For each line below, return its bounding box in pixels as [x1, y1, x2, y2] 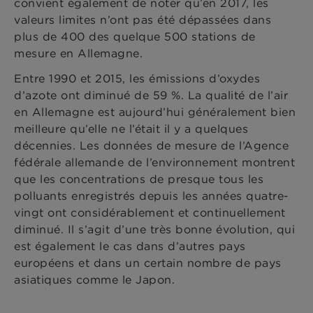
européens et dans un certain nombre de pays [14, 256, 282, 270]
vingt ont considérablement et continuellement [14, 205, 286, 220]
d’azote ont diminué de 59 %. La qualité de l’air [14, 88, 288, 103]
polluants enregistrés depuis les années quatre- [14, 189, 289, 203]
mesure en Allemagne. [14, 46, 143, 61]
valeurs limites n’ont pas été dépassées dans [14, 13, 271, 27]
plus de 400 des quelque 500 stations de [14, 29, 256, 44]
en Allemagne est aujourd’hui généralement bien [14, 105, 296, 119]
